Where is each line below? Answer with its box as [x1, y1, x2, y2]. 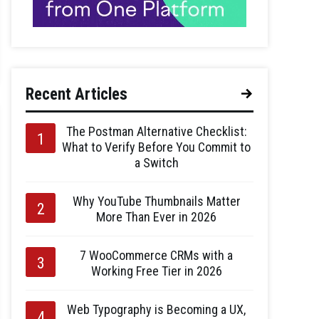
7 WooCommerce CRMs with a [80, 248, 233, 263]
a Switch [134, 155, 179, 170]
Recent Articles [26, 85, 127, 104]
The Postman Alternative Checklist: [66, 124, 247, 139]
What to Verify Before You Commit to [62, 140, 251, 155]
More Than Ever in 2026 [96, 209, 216, 224]
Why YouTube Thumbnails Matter [72, 194, 241, 209]
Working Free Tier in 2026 [90, 263, 222, 278]
